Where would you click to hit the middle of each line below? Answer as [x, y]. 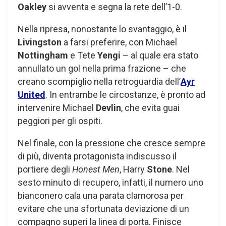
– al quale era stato [159, 55]
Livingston [40, 42]
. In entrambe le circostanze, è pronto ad [125, 95]
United [32, 95]
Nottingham [43, 55]
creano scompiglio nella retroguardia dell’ [99, 82]
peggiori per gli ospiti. [60, 121]
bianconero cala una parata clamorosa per [101, 196]
